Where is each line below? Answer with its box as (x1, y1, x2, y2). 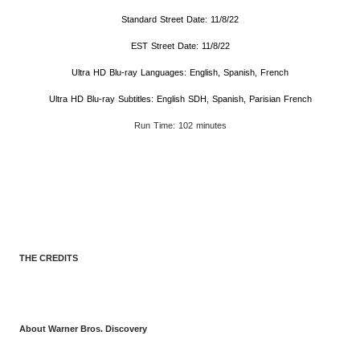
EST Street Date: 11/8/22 (130, 40, 230, 51)
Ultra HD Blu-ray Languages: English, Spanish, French (72, 67, 288, 77)
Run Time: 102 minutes (133, 121, 227, 131)
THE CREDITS (19, 253, 78, 264)
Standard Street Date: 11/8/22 (121, 14, 239, 24)
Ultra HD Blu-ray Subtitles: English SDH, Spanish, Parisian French (48, 94, 312, 104)
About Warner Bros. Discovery (19, 324, 147, 334)
